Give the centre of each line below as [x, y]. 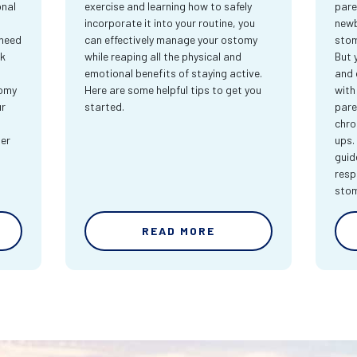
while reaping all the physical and [163, 57]
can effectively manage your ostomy [171, 40]
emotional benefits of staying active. [174, 73]
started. [105, 107]
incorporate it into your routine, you [170, 23]
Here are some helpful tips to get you [173, 90]
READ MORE [178, 231]
